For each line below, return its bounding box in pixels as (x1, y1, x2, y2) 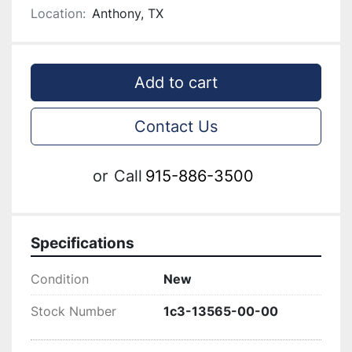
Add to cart (134, 73, 218, 92)
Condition (31, 271, 89, 287)
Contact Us (134, 117, 218, 136)
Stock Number (31, 303, 116, 319)
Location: (31, 5, 86, 21)
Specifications (31, 234, 134, 252)
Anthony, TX (92, 5, 163, 21)
